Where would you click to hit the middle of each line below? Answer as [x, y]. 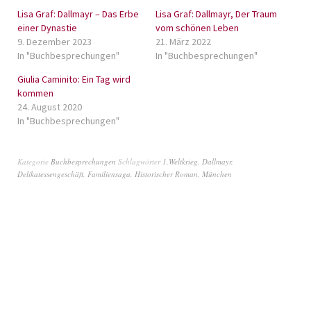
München [217, 174]
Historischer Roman [166, 174]
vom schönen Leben [197, 28]
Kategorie [34, 161]
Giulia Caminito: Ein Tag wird [74, 79]
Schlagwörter [140, 161]
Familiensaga [109, 174]
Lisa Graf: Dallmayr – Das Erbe [78, 14]
